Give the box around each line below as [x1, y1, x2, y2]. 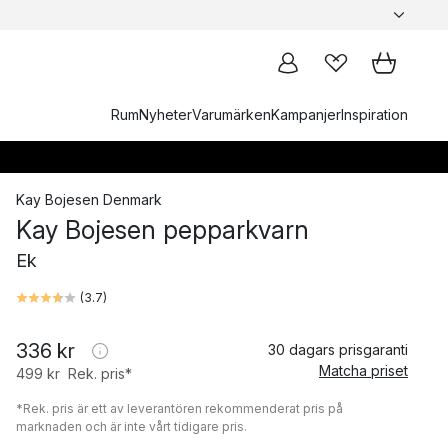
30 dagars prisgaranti [268, 341, 408, 358]
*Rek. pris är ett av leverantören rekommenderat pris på [16, 401, 343, 416]
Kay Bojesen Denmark [16, 191, 162, 208]
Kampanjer [271, 106, 341, 123]
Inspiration [341, 106, 408, 123]
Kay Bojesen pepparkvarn [16, 215, 309, 245]
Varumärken [192, 106, 271, 123]
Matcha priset [319, 362, 408, 379]
